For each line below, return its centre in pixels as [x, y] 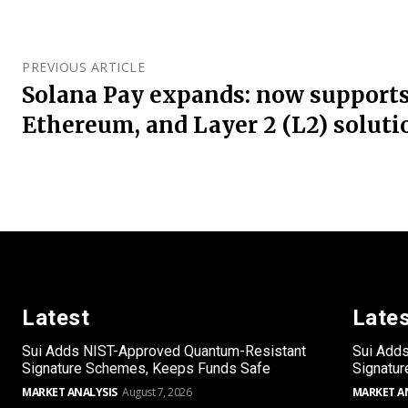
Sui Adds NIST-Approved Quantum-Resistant [164, 351]
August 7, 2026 [157, 392]
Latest [56, 317]
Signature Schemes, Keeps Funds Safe [146, 368]
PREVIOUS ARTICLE [83, 66]
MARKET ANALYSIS [70, 392]
